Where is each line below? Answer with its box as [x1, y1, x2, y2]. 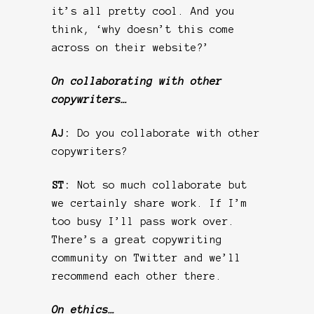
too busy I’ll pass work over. [52, 215, 235, 227]
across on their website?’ [52, 41, 210, 53]
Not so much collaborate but [77, 179, 247, 191]
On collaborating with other [52, 75, 222, 87]
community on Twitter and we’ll [52, 252, 241, 264]
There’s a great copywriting [52, 233, 222, 245]
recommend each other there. [52, 270, 222, 282]
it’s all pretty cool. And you [52, 5, 235, 17]
